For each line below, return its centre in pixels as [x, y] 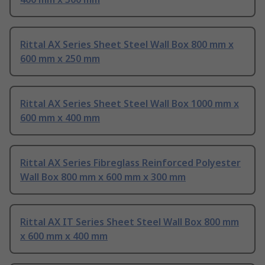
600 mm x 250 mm [60, 59]
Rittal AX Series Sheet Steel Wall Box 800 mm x [127, 45]
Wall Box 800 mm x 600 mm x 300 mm [103, 177]
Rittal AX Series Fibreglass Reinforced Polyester [130, 163]
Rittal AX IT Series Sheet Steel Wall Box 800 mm [130, 222]
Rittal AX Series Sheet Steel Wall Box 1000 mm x [130, 104]
